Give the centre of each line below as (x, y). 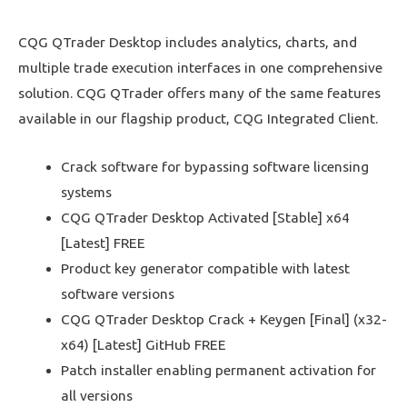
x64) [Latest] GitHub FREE (143, 344)
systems (86, 192)
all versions (96, 395)
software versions (117, 293)
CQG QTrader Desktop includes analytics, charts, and (188, 43)
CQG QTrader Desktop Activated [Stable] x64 (205, 217)
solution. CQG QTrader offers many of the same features (199, 94)
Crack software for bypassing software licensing (214, 166)
